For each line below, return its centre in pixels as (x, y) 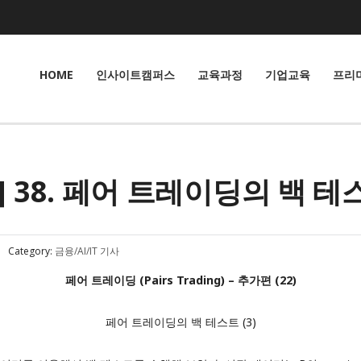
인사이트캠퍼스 (135, 75)
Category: (30, 251)
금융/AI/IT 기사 (87, 251)
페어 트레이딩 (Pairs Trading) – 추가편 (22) (180, 280)
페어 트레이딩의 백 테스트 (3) (180, 322)
